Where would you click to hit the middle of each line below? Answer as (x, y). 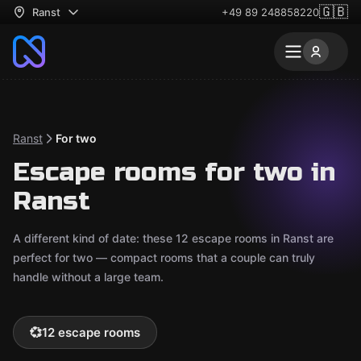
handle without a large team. (88, 277)
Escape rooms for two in (174, 172)
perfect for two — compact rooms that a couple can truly (164, 257)
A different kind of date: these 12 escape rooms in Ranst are (173, 238)
